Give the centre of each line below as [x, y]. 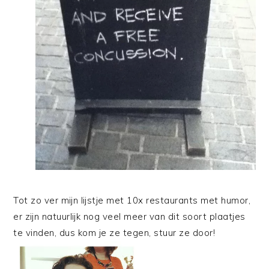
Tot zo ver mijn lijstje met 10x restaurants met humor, [132, 201]
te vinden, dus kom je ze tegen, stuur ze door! [114, 233]
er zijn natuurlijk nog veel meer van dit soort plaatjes [129, 217]
